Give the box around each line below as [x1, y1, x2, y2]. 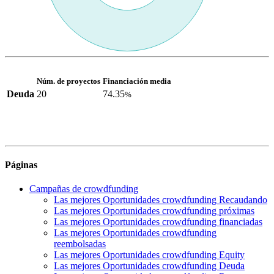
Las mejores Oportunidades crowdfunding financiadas [54, 217, 262, 228]
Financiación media [103, 76, 171, 86]
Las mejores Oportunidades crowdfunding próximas [54, 206, 254, 217]
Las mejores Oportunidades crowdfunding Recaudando [54, 194, 267, 206]
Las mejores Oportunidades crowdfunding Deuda [54, 261, 245, 272]
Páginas [5, 159, 37, 170]
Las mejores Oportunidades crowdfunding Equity [54, 250, 245, 261]
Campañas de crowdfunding [29, 183, 138, 194]
